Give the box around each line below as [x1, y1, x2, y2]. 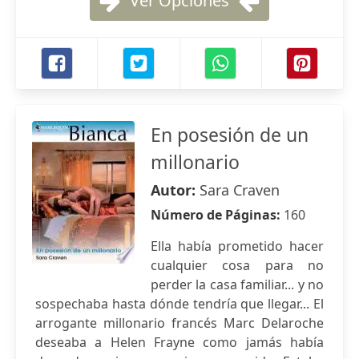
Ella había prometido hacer [151, 237, 324, 255]
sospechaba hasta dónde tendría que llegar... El [35, 295, 324, 313]
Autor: [151, 180, 200, 200]
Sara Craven [200, 180, 280, 200]
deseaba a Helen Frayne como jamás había [35, 333, 324, 351]
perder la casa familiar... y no [151, 276, 324, 293]
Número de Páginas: [151, 206, 284, 224]
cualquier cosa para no [151, 256, 324, 274]
